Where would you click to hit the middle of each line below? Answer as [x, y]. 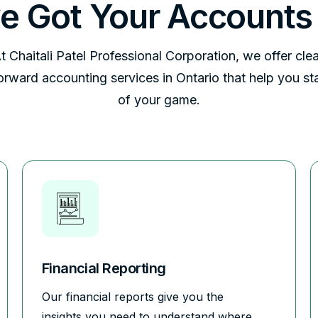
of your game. [159, 99]
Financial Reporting [104, 268]
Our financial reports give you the [132, 296]
